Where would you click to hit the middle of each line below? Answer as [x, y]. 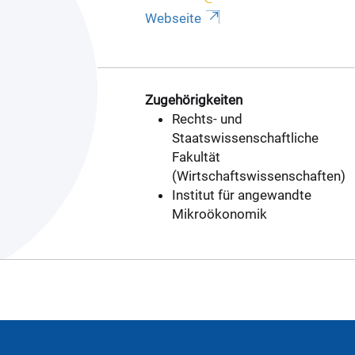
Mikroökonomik [219, 214]
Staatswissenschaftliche [245, 138]
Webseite [173, 18]
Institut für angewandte [241, 195]
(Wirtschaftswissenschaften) [258, 176]
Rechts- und [207, 119]
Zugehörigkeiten [193, 100]
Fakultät [196, 157]
